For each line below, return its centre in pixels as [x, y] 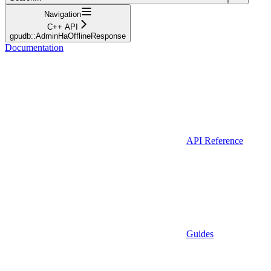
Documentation [34, 47]
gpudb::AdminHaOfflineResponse [68, 36]
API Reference [215, 140]
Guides [200, 233]
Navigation [62, 14]
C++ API [62, 27]
